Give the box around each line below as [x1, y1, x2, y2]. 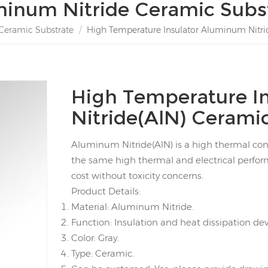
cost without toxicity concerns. [71, 169, 203, 181]
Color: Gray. [71, 232, 119, 243]
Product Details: [71, 185, 141, 197]
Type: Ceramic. [71, 247, 134, 259]
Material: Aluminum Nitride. [71, 200, 194, 212]
